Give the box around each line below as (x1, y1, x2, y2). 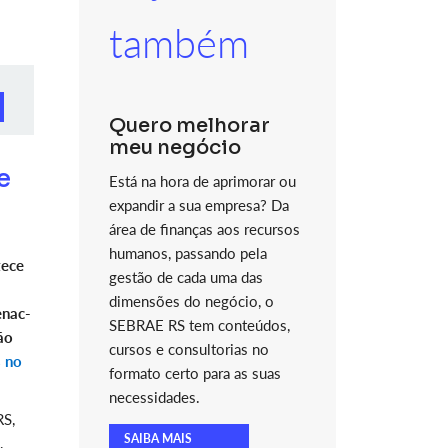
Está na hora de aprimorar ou (108, 172, 296, 190)
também (108, 19, 249, 67)
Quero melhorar (108, 113, 270, 138)
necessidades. (108, 388, 200, 406)
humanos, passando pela (108, 244, 267, 262)
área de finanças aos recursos (108, 220, 300, 238)
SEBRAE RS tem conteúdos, (108, 316, 290, 334)
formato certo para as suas (108, 364, 281, 382)
